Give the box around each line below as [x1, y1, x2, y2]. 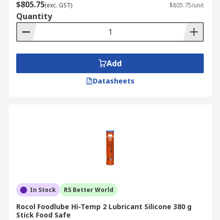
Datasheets [92, 76, 135, 85]
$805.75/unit [169, 1, 204, 9]
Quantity [16, 11, 52, 22]
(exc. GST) [45, 1, 72, 9]
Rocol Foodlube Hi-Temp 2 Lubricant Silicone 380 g [16, 202, 192, 211]
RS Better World [64, 186, 113, 194]
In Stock [30, 186, 56, 194]
